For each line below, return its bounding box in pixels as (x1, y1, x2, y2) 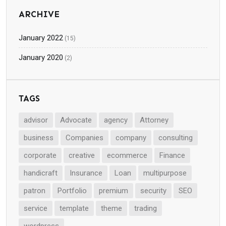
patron (24, 186, 45, 195)
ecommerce (107, 151, 147, 160)
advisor (24, 116, 48, 125)
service (24, 204, 47, 213)
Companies (66, 133, 103, 142)
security (140, 186, 166, 195)
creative (69, 151, 95, 160)
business (24, 133, 53, 142)
